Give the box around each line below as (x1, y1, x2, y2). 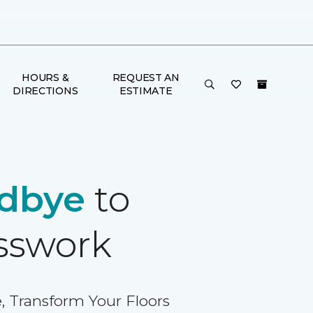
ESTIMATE (119, 85, 173, 97)
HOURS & (22, 71, 69, 84)
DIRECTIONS (13, 85, 78, 97)
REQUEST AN (112, 71, 180, 84)
